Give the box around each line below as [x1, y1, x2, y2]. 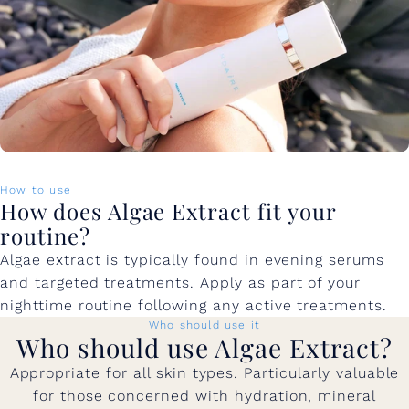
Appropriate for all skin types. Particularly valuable [9, 364, 400, 382]
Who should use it [148, 319, 261, 331]
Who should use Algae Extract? [16, 330, 393, 364]
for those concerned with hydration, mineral [32, 387, 377, 404]
